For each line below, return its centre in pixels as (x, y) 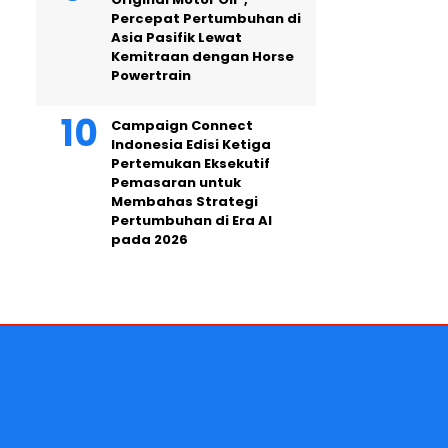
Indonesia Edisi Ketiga (191, 144)
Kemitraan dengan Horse (202, 56)
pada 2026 (149, 239)
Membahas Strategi (184, 201)
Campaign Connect (182, 125)
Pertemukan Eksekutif (190, 163)
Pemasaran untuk (176, 182)
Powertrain (151, 75)
